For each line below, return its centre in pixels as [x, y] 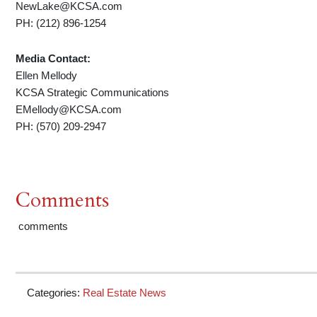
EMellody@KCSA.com [69, 110]
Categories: [55, 293]
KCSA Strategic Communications [93, 93]
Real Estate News [125, 293]
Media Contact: [53, 59]
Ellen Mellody [47, 76]
